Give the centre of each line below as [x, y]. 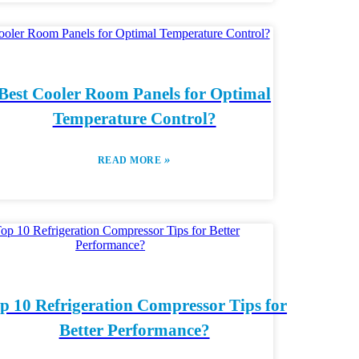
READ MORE [131, 160]
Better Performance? [134, 330]
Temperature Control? [134, 119]
